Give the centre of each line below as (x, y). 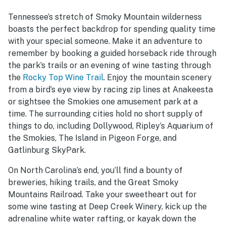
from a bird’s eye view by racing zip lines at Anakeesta (110, 90)
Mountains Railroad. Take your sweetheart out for (102, 194)
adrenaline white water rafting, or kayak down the (102, 219)
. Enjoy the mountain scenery (158, 77)
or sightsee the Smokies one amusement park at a (103, 102)
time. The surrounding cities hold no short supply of (105, 114)
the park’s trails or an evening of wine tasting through (109, 65)
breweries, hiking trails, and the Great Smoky (93, 182)
